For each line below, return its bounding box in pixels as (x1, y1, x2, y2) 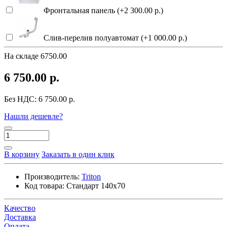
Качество (4, 204, 35, 213)
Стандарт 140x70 (66, 181, 125, 191)
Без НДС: (4, 95, 39, 104)
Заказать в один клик (42, 150, 115, 159)
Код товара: (24, 181, 64, 191)
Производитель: (24, 172, 80, 181)
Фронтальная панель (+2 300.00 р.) (42, 6, 163, 15)
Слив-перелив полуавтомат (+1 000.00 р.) (42, 33, 187, 43)
